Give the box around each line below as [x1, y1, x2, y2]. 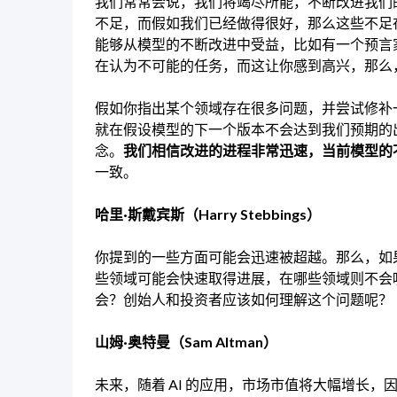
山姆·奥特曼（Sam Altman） [95, 333, 277, 351]
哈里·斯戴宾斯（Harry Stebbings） [95, 206, 321, 223]
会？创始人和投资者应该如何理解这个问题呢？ [95, 291, 393, 308]
